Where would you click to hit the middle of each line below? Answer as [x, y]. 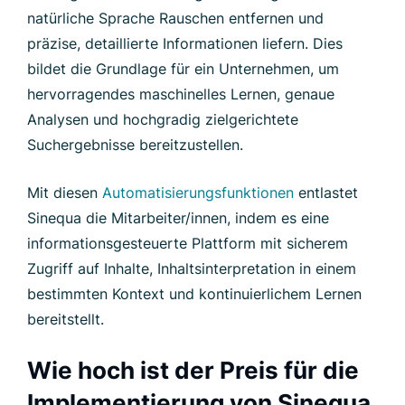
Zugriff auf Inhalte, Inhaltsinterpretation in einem [192, 268]
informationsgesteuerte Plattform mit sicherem [188, 243]
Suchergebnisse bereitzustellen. [135, 144]
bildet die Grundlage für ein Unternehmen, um [183, 68]
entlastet [326, 192]
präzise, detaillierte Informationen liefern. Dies [185, 43]
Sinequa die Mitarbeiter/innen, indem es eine [178, 217]
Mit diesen [65, 192]
